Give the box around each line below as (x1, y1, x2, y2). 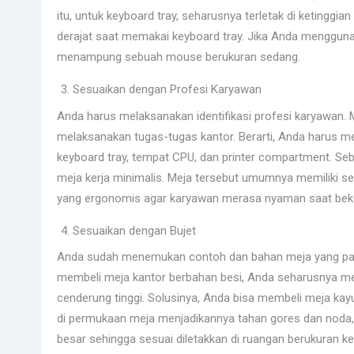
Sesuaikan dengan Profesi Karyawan (73, 82, 262, 96)
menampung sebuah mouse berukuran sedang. (57, 50, 300, 64)
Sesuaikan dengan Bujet (73, 223, 196, 238)
